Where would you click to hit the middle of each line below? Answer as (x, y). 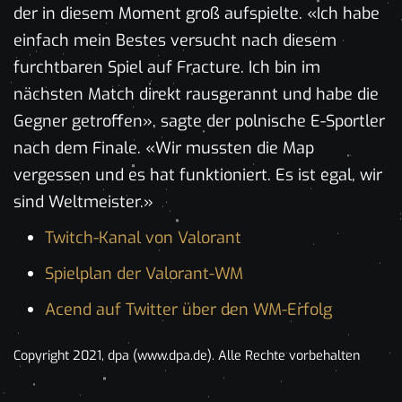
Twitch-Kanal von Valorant (143, 237)
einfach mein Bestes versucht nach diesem (175, 40)
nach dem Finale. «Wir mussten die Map (164, 148)
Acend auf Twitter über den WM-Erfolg (188, 309)
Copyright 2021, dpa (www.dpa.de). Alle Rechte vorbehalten (187, 355)
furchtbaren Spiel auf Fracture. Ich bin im (167, 67)
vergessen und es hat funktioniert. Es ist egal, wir (198, 175)
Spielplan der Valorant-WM (144, 273)
